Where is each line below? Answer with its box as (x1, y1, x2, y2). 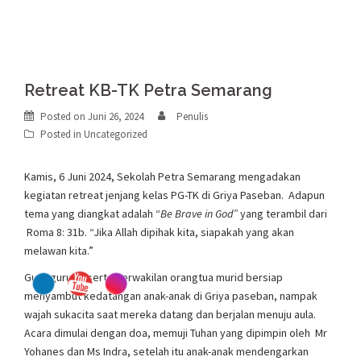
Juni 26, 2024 (88, 110, 143, 123)
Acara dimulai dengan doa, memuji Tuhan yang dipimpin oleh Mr (24, 326, 327, 340)
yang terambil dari (240, 206, 327, 221)
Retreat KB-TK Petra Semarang (24, 81, 272, 100)
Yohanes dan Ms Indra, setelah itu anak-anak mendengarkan (24, 344, 309, 359)
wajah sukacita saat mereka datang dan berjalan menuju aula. (24, 307, 316, 322)
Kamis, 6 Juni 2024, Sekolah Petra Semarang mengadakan (24, 169, 301, 184)
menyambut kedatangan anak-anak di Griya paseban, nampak (24, 288, 317, 303)
